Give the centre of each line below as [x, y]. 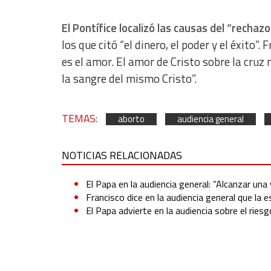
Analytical [39, 58]
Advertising [42, 108]
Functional [41, 83]
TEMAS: [81, 119]
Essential [38, 33]
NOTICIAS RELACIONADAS [122, 155]
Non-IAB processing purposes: [62, 15]
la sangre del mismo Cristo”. [129, 79]
